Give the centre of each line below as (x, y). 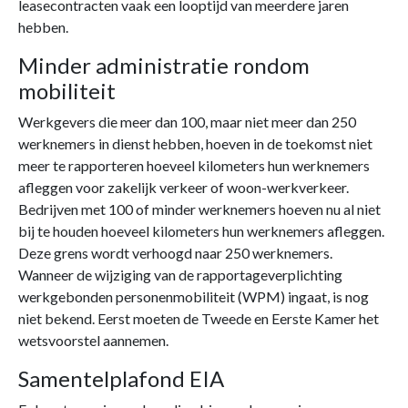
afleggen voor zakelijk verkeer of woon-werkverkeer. (184, 188)
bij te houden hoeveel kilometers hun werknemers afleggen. (201, 231)
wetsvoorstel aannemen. (93, 341)
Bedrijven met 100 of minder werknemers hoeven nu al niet (199, 209)
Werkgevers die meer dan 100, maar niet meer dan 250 (187, 122)
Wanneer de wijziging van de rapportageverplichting (180, 275)
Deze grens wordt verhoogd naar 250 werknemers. (175, 253)
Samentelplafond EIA (121, 379)
